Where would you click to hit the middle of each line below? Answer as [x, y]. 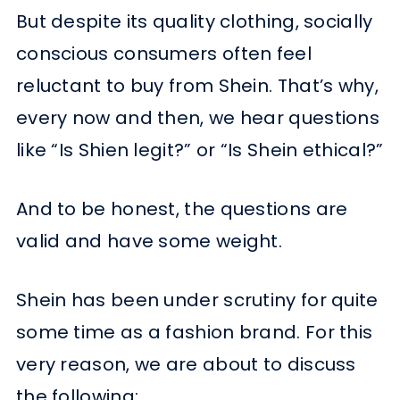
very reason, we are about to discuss [186, 365]
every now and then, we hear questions [198, 118]
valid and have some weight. [149, 242]
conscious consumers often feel [163, 54]
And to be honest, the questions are [182, 209]
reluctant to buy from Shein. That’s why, [197, 86]
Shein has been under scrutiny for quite [197, 300]
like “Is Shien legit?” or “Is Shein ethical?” [200, 150]
